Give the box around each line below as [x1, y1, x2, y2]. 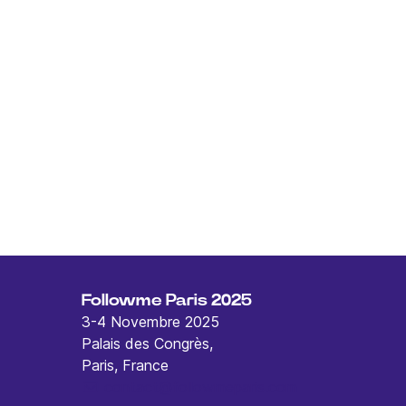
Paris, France [82, 356, 169, 374]
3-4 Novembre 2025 [82, 313, 219, 331]
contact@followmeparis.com [100, 378, 297, 396]
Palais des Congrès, [82, 334, 213, 353]
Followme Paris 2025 [82, 293, 252, 309]
